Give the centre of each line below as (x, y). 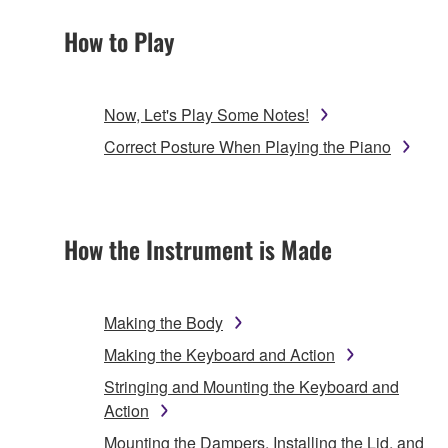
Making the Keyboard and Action (219, 354)
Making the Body (163, 322)
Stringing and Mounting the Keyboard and (251, 386)
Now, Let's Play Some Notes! (206, 114)
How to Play (119, 40)
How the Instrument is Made (198, 248)
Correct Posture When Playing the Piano (247, 146)
